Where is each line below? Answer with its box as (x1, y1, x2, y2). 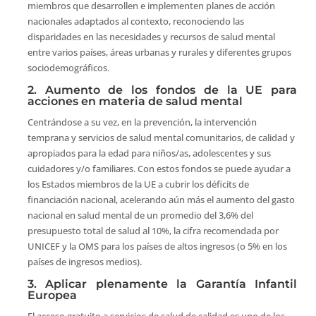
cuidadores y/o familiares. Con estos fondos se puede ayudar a (27, 162, 291, 176)
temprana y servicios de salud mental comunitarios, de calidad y (27, 131, 295, 145)
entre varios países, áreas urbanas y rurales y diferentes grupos (27, 46, 291, 59)
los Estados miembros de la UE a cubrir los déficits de (27, 178, 249, 191)
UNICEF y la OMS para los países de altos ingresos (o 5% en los (27, 240, 287, 253)
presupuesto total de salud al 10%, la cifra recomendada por (27, 224, 279, 238)
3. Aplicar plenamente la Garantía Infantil (27, 277, 298, 291)
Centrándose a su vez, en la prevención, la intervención (27, 116, 257, 129)
